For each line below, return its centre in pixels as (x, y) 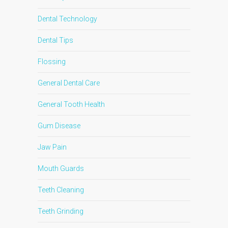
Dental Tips (55, 40)
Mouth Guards (61, 168)
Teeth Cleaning (61, 190)
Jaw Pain (52, 147)
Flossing (52, 62)
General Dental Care (69, 83)
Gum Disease (59, 126)
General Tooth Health (71, 104)
